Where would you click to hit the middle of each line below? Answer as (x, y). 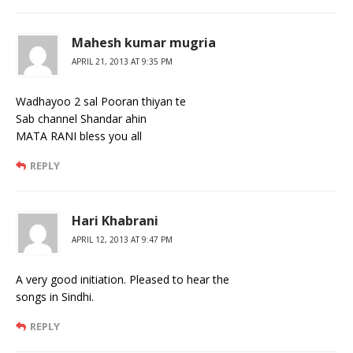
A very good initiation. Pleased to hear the (123, 279)
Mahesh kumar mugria (144, 42)
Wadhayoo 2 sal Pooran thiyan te (101, 101)
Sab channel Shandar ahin (81, 118)
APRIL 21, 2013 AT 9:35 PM (122, 61)
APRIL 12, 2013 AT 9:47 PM (122, 239)
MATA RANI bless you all (79, 136)
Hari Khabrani (115, 220)
